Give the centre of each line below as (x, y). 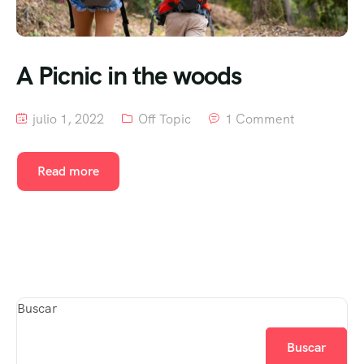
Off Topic (165, 119)
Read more (68, 171)
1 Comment (260, 119)
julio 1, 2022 (67, 119)
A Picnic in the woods (129, 76)
